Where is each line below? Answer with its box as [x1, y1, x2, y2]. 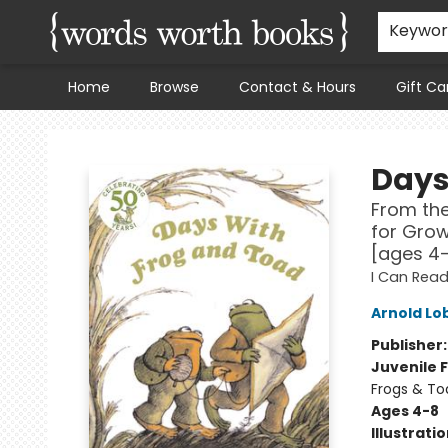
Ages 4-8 [370, 401, 439, 421]
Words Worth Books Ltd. [15, 119, 178, 139]
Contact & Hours [239, 77, 356, 97]
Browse [150, 77, 199, 97]
